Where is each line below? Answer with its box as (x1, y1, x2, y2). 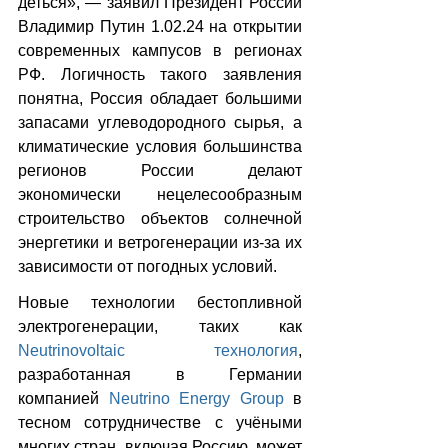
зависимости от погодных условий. (18, 257, 277, 275)
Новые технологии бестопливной (18, 293, 302, 311)
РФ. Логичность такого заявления (18, 65, 302, 83)
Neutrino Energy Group (108, 389, 284, 407)
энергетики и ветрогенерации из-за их (18, 233, 302, 251)
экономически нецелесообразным (18, 185, 302, 203)
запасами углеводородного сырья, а (18, 113, 302, 131)
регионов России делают (18, 161, 302, 179)
